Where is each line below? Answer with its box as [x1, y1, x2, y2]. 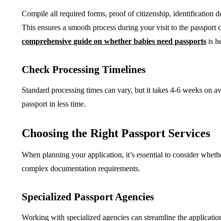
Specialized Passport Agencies [22, 191, 154, 203]
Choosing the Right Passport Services [22, 127, 210, 140]
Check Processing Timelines [22, 64, 146, 76]
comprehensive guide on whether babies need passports [22, 37, 206, 46]
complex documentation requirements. [22, 164, 140, 173]
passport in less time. [22, 100, 86, 109]
